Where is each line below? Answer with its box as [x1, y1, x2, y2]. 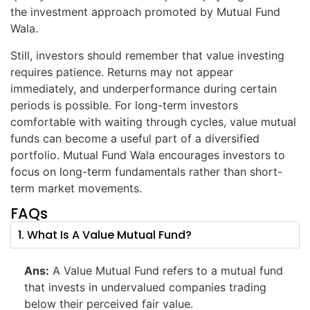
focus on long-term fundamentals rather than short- [10, 164, 282, 179]
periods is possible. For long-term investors [10, 98, 238, 112]
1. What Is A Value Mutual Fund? [18, 226, 192, 243]
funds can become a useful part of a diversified [10, 131, 259, 145]
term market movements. [10, 181, 142, 195]
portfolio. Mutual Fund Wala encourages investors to [10, 147, 285, 162]
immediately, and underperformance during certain [10, 81, 277, 95]
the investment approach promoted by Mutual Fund [10, 5, 280, 19]
